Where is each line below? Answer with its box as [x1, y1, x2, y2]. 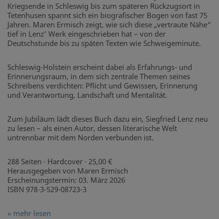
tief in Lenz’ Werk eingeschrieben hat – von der [7, 29, 166, 39]
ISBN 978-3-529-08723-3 [7, 184, 87, 195]
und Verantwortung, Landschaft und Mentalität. [7, 90, 167, 100]
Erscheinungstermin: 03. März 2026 [7, 175, 125, 185]
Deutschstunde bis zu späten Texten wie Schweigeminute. [7, 38, 201, 48]
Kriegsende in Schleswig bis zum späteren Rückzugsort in [7, 1, 200, 11]
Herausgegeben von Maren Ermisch [7, 166, 128, 176]
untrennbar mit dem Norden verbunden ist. [7, 132, 153, 143]
